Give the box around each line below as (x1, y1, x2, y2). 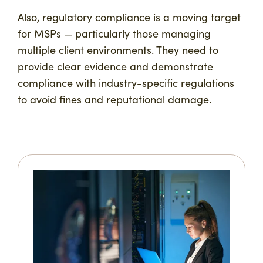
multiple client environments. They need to (18, 43, 218, 57)
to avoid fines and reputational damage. (18, 92, 214, 106)
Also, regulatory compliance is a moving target (18, 10, 241, 24)
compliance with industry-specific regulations (18, 76, 234, 90)
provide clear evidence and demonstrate (18, 59, 213, 73)
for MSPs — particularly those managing (18, 26, 211, 41)
